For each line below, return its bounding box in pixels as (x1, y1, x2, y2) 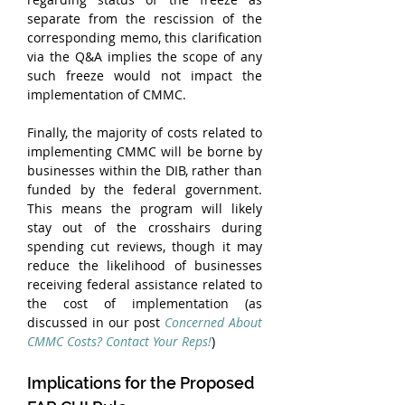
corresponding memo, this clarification (27, 29, 262, 46)
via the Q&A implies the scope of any (27, 48, 262, 65)
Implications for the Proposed (27, 373, 258, 392)
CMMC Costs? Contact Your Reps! (27, 333, 212, 350)
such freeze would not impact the (27, 67, 262, 84)
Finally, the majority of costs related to (27, 124, 262, 141)
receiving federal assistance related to (27, 276, 262, 293)
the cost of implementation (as (27, 295, 262, 312)
